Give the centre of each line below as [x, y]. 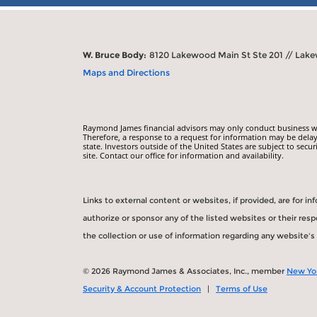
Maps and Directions [126, 72]
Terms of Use [242, 288]
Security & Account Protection [142, 288]
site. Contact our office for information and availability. [183, 155]
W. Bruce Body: [115, 54]
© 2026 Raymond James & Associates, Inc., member [185, 271]
